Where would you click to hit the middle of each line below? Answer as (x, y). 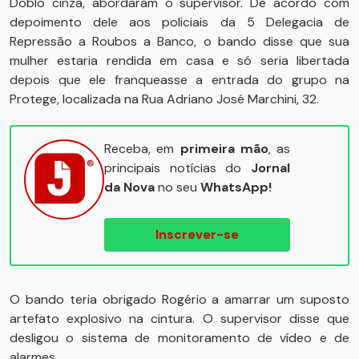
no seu (177, 187)
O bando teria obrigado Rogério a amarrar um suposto (179, 299)
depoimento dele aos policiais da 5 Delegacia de (179, 22)
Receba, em (142, 149)
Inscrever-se (197, 234)
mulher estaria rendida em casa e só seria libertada (179, 61)
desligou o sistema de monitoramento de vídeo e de (179, 338)
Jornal (270, 168)
